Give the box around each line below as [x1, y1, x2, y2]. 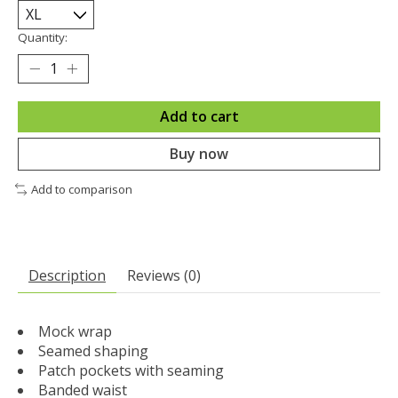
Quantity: [18, 28, 68, 45]
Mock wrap [38, 321, 112, 341]
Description [28, 265, 106, 285]
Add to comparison [30, 180, 132, 197]
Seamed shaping [38, 340, 148, 361]
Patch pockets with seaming [38, 360, 224, 380]
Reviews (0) [127, 265, 201, 285]
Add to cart [159, 106, 239, 126]
